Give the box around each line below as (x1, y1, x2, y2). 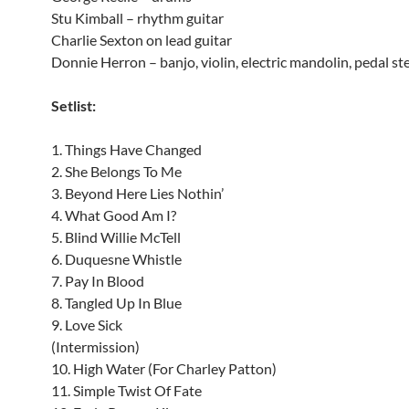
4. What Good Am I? (51, 206, 176, 224)
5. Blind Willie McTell (51, 228, 181, 246)
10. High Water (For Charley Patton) (51, 360, 277, 377)
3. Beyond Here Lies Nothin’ (51, 184, 224, 202)
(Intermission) (51, 338, 140, 355)
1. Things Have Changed (51, 141, 202, 158)
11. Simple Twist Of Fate (51, 382, 202, 399)
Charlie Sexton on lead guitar (51, 31, 232, 48)
